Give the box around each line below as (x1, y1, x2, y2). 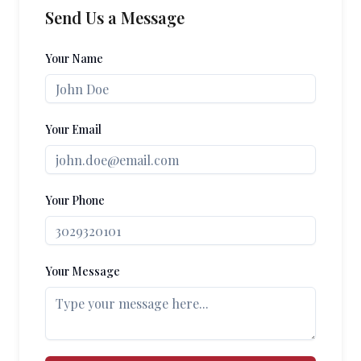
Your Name (45, 51, 103, 66)
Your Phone (45, 193, 105, 208)
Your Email (45, 122, 102, 137)
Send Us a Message (45, 6, 185, 28)
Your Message (45, 263, 120, 279)
